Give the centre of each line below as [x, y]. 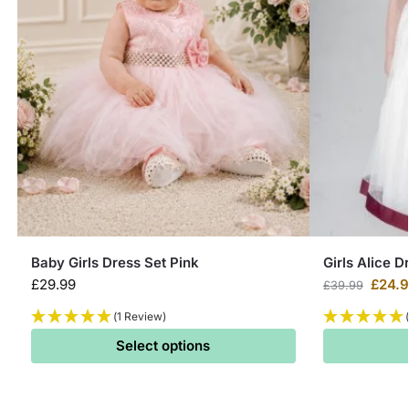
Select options [163, 345]
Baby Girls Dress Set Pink [115, 262]
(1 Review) [139, 316]
